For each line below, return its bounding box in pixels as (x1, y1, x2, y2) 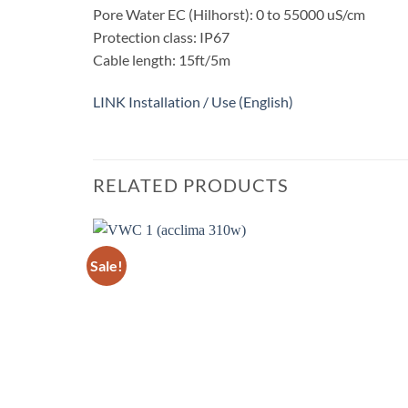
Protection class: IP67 (93, 28, 229, 46)
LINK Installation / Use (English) (93, 93, 293, 111)
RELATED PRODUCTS (93, 173, 289, 196)
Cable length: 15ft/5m (93, 51, 230, 69)
